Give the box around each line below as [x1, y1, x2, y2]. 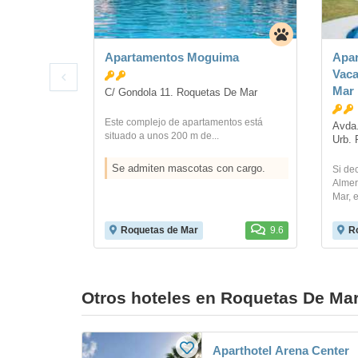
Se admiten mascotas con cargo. [112, 161, 265, 174]
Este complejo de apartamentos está [105, 116, 263, 128]
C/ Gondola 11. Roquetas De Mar [105, 86, 257, 98]
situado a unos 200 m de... [105, 129, 219, 141]
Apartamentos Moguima [105, 50, 239, 65]
